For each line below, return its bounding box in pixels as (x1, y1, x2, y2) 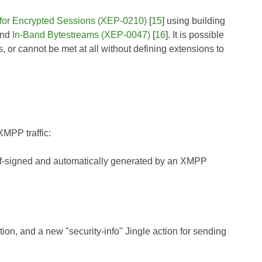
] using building (162, 15, 225, 26)
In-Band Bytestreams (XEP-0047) (12, 29, 150, 40)
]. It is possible (166, 29, 224, 40)
